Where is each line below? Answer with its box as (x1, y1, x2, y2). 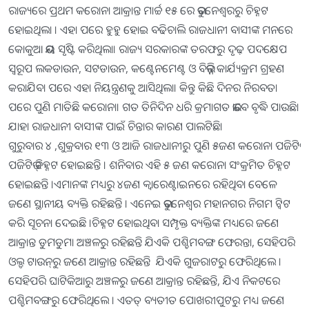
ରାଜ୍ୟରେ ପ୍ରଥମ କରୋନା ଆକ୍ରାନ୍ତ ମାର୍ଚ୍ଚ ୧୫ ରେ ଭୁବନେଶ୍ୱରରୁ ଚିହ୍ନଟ (8, 3, 268, 19)
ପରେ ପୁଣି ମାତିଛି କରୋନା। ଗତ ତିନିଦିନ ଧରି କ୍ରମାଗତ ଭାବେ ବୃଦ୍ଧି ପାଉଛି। (8, 99, 299, 115)
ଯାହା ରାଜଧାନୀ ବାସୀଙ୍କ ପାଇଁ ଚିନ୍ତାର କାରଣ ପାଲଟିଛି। (8, 119, 223, 134)
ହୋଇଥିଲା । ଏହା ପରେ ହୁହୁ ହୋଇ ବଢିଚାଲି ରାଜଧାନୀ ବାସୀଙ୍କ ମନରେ (8, 22, 292, 38)
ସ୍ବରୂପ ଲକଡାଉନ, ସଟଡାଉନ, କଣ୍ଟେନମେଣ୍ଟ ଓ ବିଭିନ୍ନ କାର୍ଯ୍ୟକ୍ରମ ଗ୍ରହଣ (8, 61, 284, 77)
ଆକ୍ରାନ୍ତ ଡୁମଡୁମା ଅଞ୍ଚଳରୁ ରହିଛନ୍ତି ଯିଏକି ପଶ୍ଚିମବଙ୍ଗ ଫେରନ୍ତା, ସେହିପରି (8, 235, 295, 250)
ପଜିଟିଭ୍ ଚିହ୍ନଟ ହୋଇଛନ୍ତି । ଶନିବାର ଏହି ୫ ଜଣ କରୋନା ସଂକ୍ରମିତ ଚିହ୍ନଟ (8, 157, 290, 173)
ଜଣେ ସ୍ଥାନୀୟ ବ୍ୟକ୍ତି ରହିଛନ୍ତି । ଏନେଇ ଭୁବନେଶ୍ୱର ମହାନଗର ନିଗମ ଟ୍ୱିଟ (8, 196, 290, 212)
